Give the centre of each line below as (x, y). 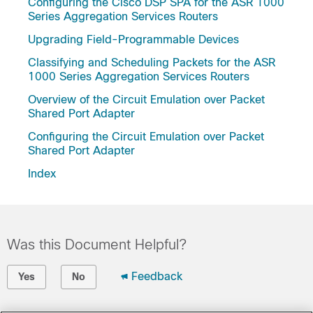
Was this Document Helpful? (97, 245)
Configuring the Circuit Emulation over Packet (146, 137)
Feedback (157, 276)
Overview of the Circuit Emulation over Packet (146, 100)
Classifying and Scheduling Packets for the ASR (152, 63)
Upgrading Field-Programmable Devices (133, 39)
